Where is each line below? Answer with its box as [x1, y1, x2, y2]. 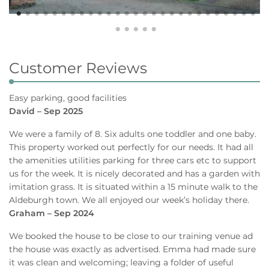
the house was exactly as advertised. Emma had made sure [9, 243, 256, 255]
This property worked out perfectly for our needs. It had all [9, 141, 253, 153]
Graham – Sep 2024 [9, 207, 94, 219]
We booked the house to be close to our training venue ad [9, 230, 253, 241]
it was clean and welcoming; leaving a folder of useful [9, 256, 234, 268]
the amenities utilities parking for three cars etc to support [9, 154, 256, 166]
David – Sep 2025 [9, 105, 83, 116]
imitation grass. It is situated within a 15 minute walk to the [9, 181, 258, 192]
